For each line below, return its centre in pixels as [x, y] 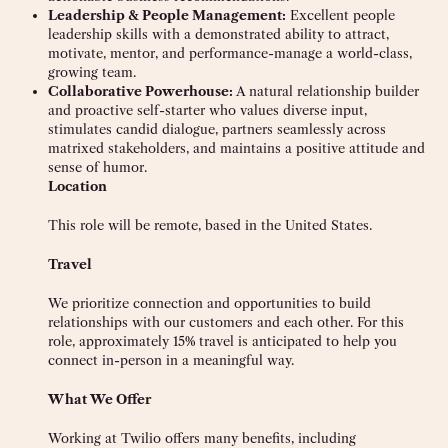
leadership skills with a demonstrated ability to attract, [218, 34]
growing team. [92, 72]
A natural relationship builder [326, 91]
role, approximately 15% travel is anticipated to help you [222, 341]
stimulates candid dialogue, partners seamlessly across [217, 129]
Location [77, 186]
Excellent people [340, 15]
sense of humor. [99, 167]
